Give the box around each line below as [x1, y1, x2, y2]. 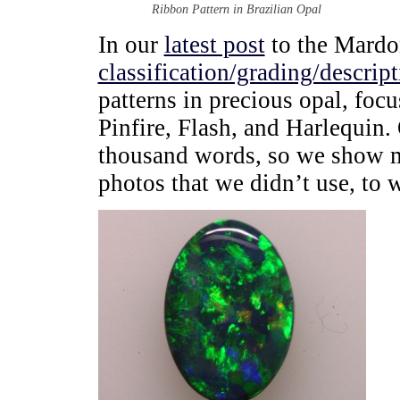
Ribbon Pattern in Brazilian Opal [151, 2, 321, 17]
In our [97, 30, 164, 58]
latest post [163, 30, 265, 58]
